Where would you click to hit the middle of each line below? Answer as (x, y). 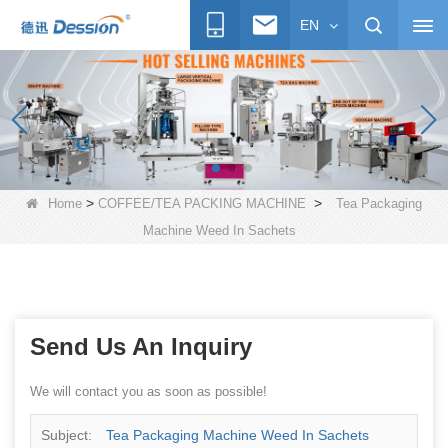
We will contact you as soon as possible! (148, 391)
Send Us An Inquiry (141, 346)
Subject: (68, 435)
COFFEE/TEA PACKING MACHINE (202, 203)
